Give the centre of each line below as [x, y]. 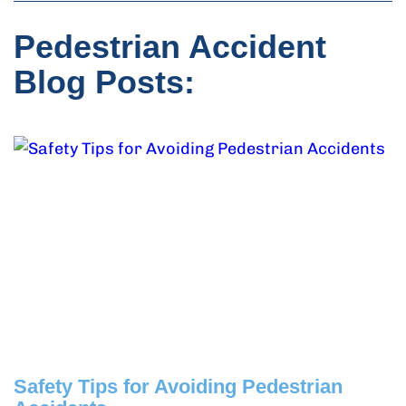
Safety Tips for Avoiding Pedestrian [178, 387]
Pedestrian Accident [170, 47]
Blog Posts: [104, 82]
